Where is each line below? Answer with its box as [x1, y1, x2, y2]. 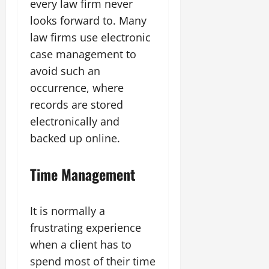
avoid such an [30, 63, 100, 78]
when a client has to [30, 237, 131, 252]
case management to [30, 46, 136, 61]
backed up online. [30, 130, 120, 145]
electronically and [30, 113, 119, 128]
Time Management [30, 163, 135, 185]
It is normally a [30, 203, 105, 218]
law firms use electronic [30, 29, 151, 44]
